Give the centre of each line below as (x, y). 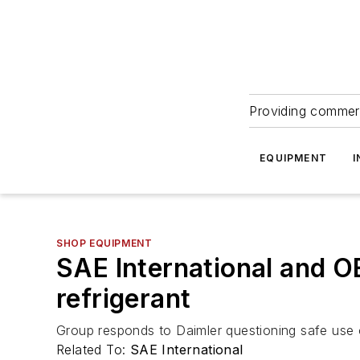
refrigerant (124, 299)
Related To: (93, 350)
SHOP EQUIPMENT (104, 243)
